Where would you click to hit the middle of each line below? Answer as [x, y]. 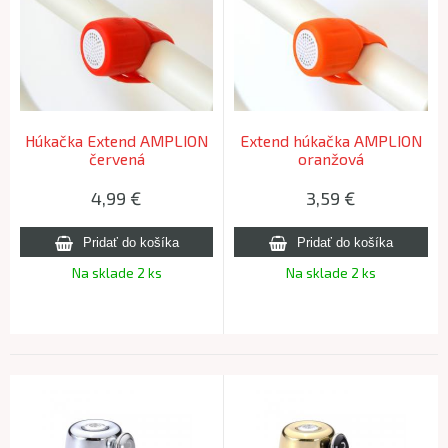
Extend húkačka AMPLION [331, 140]
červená [116, 158]
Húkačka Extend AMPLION [116, 140]
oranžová [331, 158]
